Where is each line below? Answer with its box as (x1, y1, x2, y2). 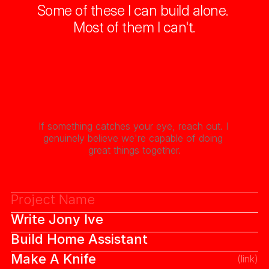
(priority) (222, 213, 259, 225)
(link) (237, 253, 259, 265)
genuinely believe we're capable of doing (43, 132, 223, 144)
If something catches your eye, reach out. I (38, 120, 228, 132)
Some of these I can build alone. (37, 2, 232, 19)
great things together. (88, 144, 181, 156)
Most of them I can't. (73, 19, 196, 36)
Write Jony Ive (10, 211, 103, 227)
